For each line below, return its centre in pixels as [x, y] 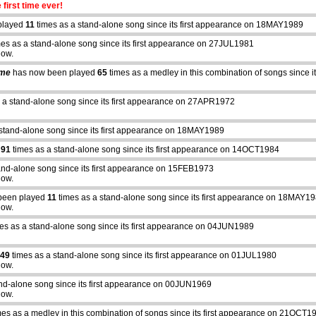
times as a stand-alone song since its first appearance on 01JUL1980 [143, 256]
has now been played [54, 73]
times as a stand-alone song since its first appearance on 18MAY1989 [169, 25]
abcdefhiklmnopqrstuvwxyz [149, 294]
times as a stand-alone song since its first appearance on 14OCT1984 [145, 150]
